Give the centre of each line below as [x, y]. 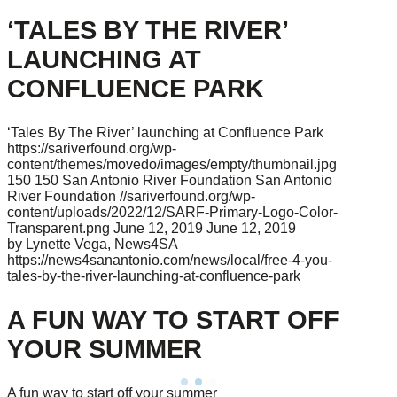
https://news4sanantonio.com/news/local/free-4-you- [170, 261]
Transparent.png [58, 229]
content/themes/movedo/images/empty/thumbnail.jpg [172, 165]
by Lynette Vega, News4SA [93, 245]
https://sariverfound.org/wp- [92, 149]
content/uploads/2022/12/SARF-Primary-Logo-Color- [172, 213]
